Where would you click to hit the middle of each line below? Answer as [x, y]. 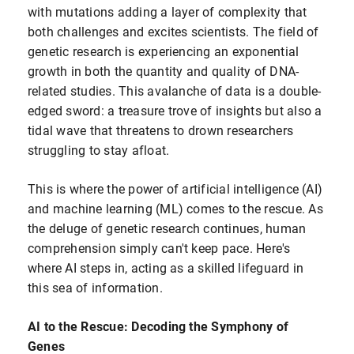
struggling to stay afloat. [99, 150]
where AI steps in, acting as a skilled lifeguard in [166, 268]
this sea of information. [95, 288]
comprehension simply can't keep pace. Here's [159, 248]
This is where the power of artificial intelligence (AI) [175, 189]
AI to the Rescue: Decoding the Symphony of [158, 326]
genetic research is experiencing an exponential [164, 51]
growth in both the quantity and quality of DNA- [164, 71]
